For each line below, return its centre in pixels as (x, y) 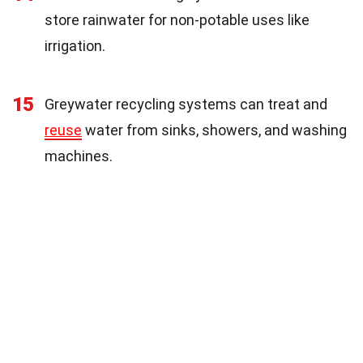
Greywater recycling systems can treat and (186, 104)
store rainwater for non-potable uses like (177, 19)
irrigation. (75, 45)
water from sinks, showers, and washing (214, 130)
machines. (79, 156)
